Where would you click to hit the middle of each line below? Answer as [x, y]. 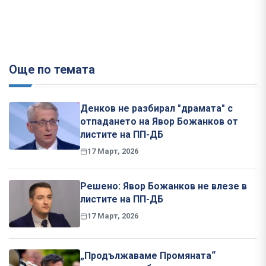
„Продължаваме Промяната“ [148, 256]
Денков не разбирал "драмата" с [156, 109]
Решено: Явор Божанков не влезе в [164, 186]
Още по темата [52, 70]
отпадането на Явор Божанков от [159, 122]
